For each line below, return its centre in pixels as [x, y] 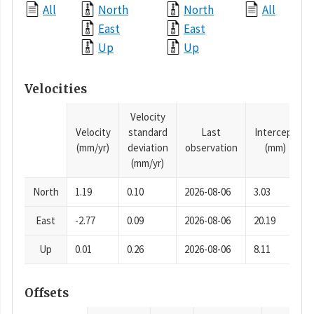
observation [211, 147]
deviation [148, 147]
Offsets [47, 293]
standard [148, 132]
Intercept [275, 132]
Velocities [56, 89]
